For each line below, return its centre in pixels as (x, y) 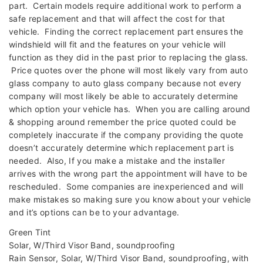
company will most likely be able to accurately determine (124, 96)
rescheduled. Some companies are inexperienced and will (126, 187)
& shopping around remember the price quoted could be (123, 122)
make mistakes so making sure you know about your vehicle (130, 200)
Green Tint (30, 232)
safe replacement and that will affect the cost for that (117, 19)
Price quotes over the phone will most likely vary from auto (129, 70)
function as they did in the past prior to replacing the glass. (129, 58)
